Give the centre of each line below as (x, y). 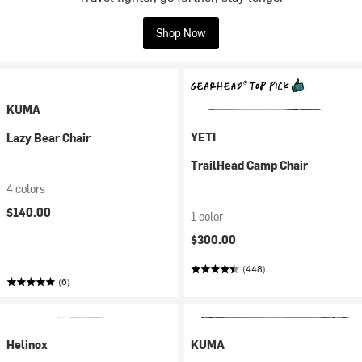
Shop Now (181, 33)
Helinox (27, 345)
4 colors (26, 189)
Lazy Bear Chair (48, 138)
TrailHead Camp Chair (249, 165)
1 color (207, 216)
